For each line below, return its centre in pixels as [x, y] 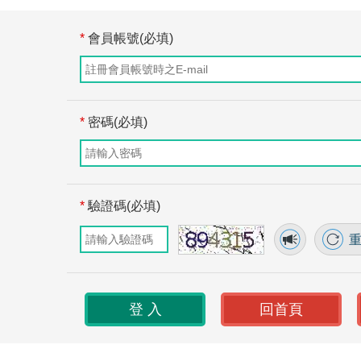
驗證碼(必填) [122, 206]
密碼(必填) [116, 122]
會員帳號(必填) [129, 38]
